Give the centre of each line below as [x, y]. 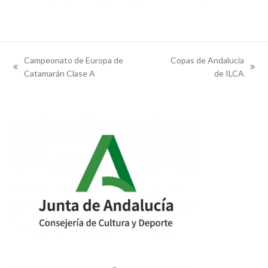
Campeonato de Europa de [74, 60]
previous [29, 72]
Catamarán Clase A [60, 74]
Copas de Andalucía [207, 60]
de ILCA [229, 74]
